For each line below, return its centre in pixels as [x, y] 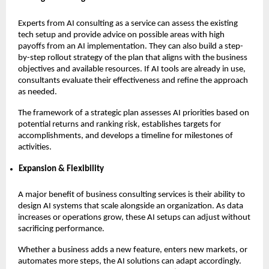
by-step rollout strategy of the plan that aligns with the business [133, 58]
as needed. [38, 92]
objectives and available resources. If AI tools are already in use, [132, 69]
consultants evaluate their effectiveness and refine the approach [133, 80]
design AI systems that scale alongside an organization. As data [131, 206]
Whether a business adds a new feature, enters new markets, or [133, 250]
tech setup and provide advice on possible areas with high [121, 35]
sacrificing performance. [61, 229]
